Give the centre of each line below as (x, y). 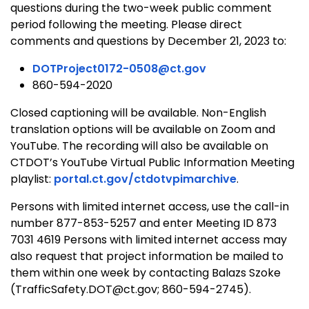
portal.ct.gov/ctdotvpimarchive (145, 179)
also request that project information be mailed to (147, 256)
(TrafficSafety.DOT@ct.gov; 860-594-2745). (131, 289)
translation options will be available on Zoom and (143, 129)
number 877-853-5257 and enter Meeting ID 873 (143, 223)
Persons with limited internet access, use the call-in (150, 206)
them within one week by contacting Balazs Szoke (146, 272)
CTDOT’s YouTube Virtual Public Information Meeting (152, 162)
